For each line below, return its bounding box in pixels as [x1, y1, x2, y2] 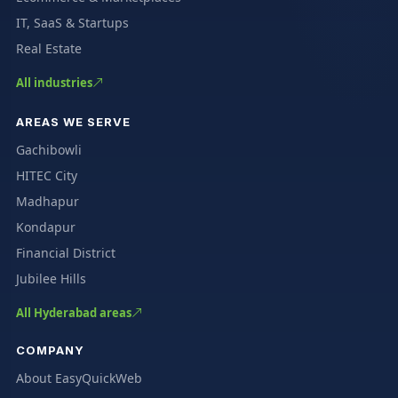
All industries [15, 74, 92, 91]
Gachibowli [15, 140, 82, 158]
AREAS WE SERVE [15, 114, 131, 129]
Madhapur [15, 192, 79, 210]
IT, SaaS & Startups [15, 13, 129, 31]
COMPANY [15, 342, 85, 357]
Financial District [15, 243, 115, 261]
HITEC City [15, 166, 77, 184]
